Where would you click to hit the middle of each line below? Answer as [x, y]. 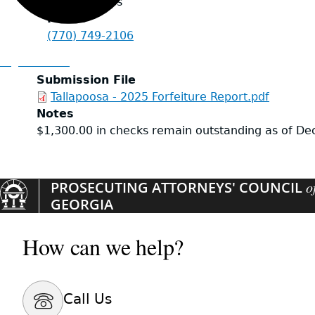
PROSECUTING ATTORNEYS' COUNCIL [178, 188]
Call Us [88, 299]
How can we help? [103, 247]
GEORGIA [82, 205]
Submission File [86, 80]
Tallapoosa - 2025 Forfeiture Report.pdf [160, 97]
